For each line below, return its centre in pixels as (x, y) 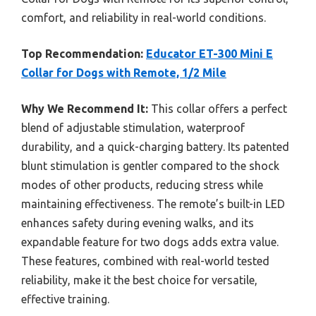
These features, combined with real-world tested (145, 261)
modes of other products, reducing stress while (142, 185)
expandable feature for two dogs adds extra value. (150, 242)
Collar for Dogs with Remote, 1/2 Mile (124, 73)
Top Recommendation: (82, 54)
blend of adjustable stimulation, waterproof (133, 128)
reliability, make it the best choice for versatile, (139, 280)
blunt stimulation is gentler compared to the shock (150, 166)
